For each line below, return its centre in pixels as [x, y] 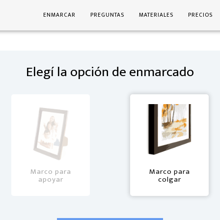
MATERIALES [156, 15]
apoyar [51, 179]
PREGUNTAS [107, 15]
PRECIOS [200, 15]
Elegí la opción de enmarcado [110, 72]
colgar [169, 179]
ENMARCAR [59, 15]
